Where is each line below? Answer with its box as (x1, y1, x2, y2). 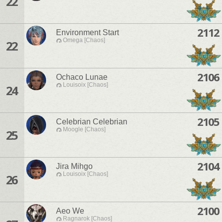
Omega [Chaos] (63, 37, 105, 44)
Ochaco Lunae (56, 73, 108, 82)
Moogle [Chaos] (63, 126, 106, 133)
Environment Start (56, 28, 119, 37)
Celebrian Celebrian (56, 117, 127, 126)
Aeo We (56, 207, 84, 216)
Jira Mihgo (56, 162, 93, 171)
